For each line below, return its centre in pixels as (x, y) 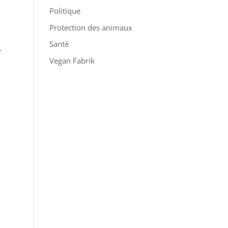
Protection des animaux (91, 27)
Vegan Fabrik (72, 60)
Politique (65, 11)
